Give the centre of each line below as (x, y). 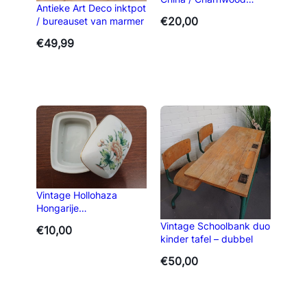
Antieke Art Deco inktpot (91, 8)
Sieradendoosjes (197, 12)
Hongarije (57, 208)
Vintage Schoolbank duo (215, 225)
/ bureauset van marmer (90, 21)
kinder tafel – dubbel (207, 238)
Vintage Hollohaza (76, 195)
